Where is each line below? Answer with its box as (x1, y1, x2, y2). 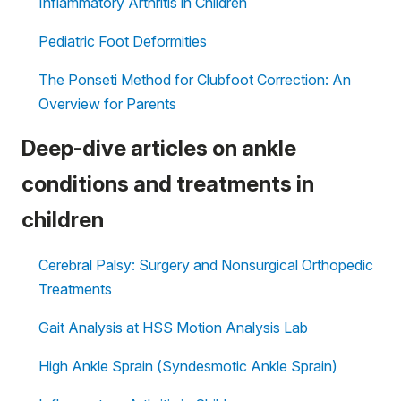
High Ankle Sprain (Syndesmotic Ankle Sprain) (38, 357, 337, 375)
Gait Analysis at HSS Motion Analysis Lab (38, 319, 308, 337)
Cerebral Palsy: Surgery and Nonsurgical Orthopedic (38, 256, 373, 274)
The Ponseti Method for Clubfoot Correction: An (38, 71, 351, 89)
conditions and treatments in (21, 171, 314, 197)
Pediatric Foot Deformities (38, 32, 207, 50)
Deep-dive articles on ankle (21, 135, 296, 161)
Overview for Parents (38, 95, 176, 113)
